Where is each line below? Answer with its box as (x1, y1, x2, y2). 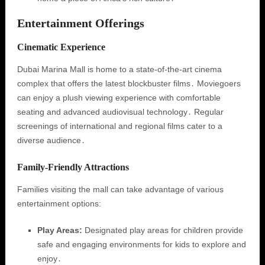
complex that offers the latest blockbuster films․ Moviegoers (17, 79, 241, 88)
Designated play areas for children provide (82, 225, 243, 235)
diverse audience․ (17, 135, 85, 145)
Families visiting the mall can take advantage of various (17, 185, 224, 194)
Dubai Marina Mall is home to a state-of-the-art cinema (17, 64, 222, 74)
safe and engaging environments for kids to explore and (37, 240, 246, 249)
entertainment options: (17, 199, 101, 208)
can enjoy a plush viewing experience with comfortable (17, 93, 221, 102)
